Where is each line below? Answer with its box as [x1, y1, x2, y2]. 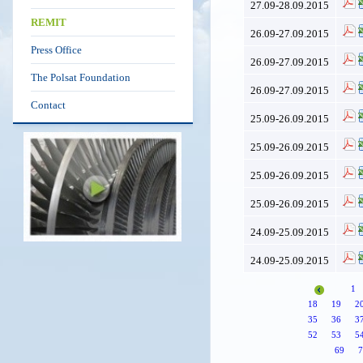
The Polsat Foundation [31, 71, 130, 83]
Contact [31, 99, 66, 111]
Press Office [31, 44, 82, 56]
